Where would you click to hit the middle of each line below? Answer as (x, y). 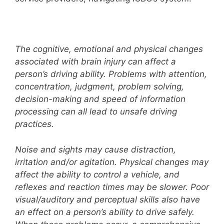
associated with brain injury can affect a (95, 62)
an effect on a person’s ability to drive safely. (105, 212)
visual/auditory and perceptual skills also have (107, 199)
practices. (34, 124)
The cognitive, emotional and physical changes (109, 49)
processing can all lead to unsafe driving (96, 112)
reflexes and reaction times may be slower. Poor (112, 187)
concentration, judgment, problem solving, (99, 87)
